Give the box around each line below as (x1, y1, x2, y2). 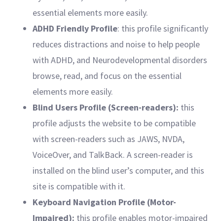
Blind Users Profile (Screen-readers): (33, 102, 179, 113)
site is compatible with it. (33, 181, 125, 192)
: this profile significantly (117, 23, 208, 34)
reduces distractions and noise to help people (33, 38, 200, 50)
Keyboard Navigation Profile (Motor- (33, 196, 176, 208)
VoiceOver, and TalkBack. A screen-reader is (33, 149, 193, 160)
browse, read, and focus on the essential (33, 70, 182, 81)
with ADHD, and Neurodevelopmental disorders (33, 54, 207, 66)
